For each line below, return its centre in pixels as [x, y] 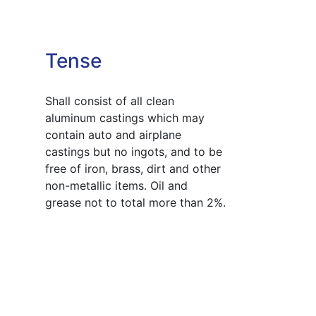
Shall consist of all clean [109, 101]
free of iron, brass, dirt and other [133, 168]
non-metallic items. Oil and [116, 185]
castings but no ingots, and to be [133, 151]
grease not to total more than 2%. [135, 202]
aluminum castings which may [124, 117]
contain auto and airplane [113, 134]
